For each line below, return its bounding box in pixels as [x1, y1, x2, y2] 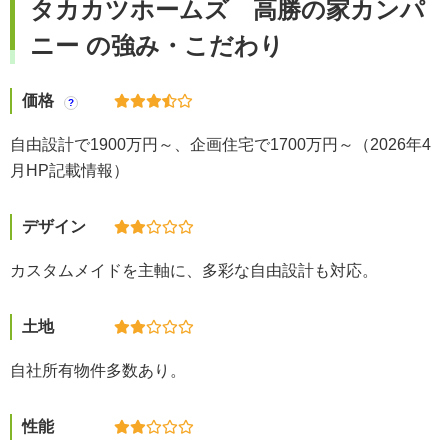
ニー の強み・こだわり [30, 31, 284, 59]
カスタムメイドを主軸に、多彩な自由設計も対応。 [10, 261, 378, 279]
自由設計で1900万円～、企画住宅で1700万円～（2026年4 [10, 135, 431, 153]
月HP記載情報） [10, 161, 129, 179]
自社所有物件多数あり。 [10, 361, 186, 379]
